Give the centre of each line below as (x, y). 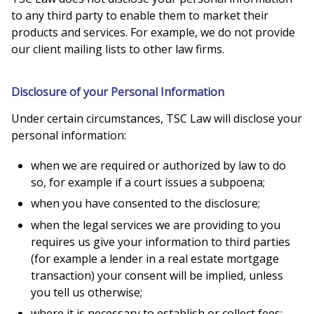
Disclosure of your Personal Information (118, 91)
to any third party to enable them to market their (140, 16)
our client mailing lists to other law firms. (118, 49)
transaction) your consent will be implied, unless (157, 275)
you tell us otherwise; (87, 292)
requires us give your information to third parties (161, 241)
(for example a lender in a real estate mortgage (155, 258)
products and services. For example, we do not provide (153, 33)
